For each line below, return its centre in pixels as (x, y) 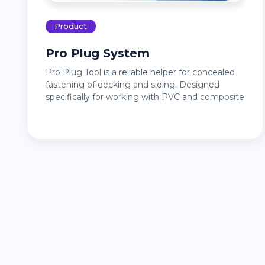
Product (71, 26)
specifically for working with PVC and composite (145, 97)
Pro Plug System (102, 54)
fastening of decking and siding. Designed (132, 85)
